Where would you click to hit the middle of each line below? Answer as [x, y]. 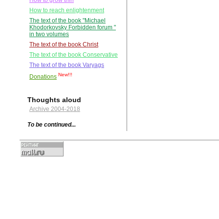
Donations [43, 77]
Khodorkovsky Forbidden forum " [73, 28]
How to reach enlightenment [67, 11]
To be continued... [52, 125]
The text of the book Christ [64, 45]
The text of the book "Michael [67, 21]
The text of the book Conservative [74, 55]
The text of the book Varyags [67, 65]
